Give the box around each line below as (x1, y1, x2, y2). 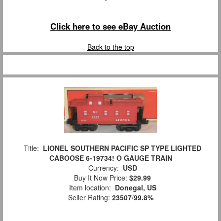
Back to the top (87, 41, 134, 52)
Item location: (65, 182, 115, 192)
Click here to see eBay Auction (50, 20, 171, 32)
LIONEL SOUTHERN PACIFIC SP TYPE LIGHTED (43, 143, 201, 153)
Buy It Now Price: (70, 172, 129, 183)
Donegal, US (114, 182, 156, 192)
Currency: (84, 162, 123, 173)
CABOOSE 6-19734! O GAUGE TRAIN (49, 152, 172, 163)
